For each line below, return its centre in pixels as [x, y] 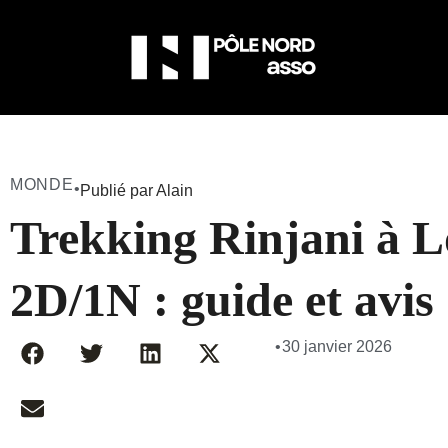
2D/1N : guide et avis [222, 299]
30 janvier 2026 [336, 346]
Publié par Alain [137, 190]
